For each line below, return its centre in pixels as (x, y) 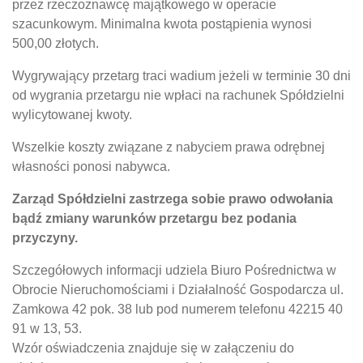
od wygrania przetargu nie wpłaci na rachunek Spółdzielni (178, 95)
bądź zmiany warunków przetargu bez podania (154, 218)
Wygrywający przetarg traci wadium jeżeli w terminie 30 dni (181, 76)
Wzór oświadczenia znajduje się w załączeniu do (153, 348)
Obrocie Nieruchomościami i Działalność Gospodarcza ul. (178, 290)
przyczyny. (45, 238)
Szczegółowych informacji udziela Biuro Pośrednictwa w (174, 270)
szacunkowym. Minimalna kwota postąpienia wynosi (162, 24)
